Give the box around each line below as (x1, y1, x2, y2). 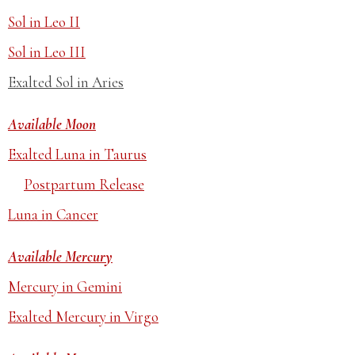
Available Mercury (8, 247, 113, 265)
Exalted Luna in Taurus (8, 145, 147, 163)
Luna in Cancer (8, 205, 98, 223)
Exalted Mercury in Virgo (8, 307, 158, 326)
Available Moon (8, 115, 96, 133)
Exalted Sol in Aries (8, 73, 124, 91)
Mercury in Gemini (8, 277, 122, 296)
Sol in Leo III (8, 43, 86, 61)
